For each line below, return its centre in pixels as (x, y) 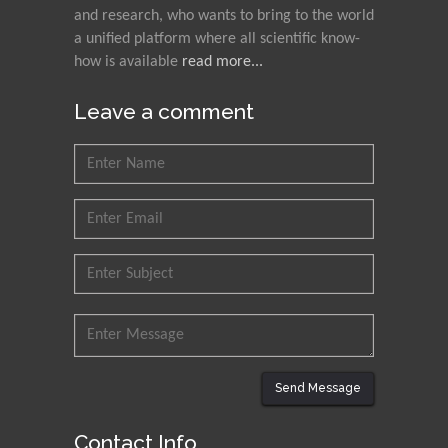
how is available (128, 62)
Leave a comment (164, 112)
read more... (222, 62)
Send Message (318, 388)
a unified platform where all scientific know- (217, 39)
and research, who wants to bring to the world (224, 16)
